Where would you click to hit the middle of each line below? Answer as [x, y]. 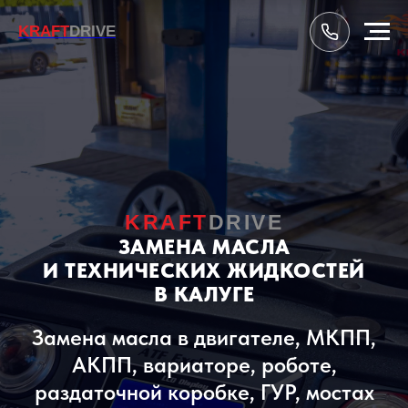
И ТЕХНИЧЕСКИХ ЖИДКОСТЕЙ [204, 270]
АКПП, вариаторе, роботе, [204, 365]
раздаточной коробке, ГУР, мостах [204, 392]
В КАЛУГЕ [204, 294]
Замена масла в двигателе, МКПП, [204, 337]
